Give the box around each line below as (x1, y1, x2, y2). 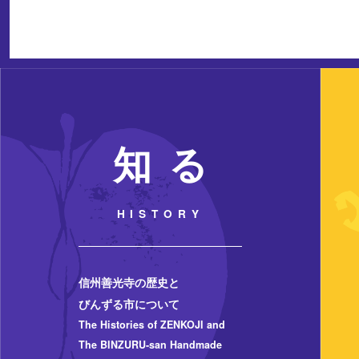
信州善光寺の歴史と (78, 274, 179, 291)
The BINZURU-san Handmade (78, 337, 222, 353)
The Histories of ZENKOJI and (78, 317, 225, 333)
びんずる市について (78, 296, 179, 313)
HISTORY (116, 205, 204, 221)
